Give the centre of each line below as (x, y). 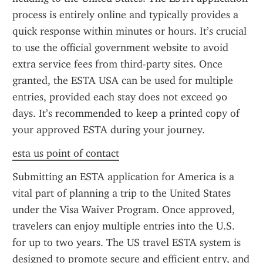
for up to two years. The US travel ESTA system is (127, 242)
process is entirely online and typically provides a (125, 15)
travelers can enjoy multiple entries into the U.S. (124, 226)
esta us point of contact (66, 153)
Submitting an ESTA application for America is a (123, 177)
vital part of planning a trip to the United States (122, 193)
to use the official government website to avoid (120, 48)
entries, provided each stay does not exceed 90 (120, 97)
